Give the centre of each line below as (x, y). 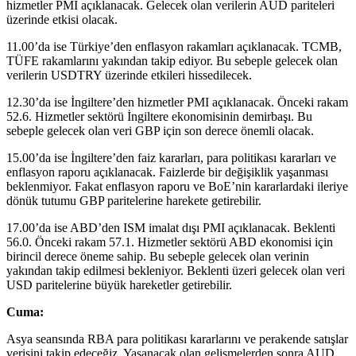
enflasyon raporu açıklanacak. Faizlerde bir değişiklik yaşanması (167, 172)
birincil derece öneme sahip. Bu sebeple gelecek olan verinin (158, 256)
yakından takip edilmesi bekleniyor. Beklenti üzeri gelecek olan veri (176, 270)
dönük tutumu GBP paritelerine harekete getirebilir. (134, 200)
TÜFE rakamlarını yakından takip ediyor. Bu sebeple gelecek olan (172, 60)
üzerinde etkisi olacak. (62, 19)
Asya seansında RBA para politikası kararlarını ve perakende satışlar (177, 339)
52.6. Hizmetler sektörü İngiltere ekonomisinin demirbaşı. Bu (159, 116)
